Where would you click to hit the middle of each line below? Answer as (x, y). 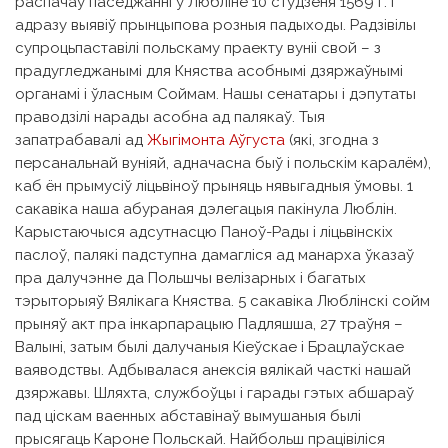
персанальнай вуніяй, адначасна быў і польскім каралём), (223, 162)
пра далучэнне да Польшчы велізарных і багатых (190, 277)
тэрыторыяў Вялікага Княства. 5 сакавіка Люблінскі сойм (222, 300)
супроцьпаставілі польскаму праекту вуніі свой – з (198, 47)
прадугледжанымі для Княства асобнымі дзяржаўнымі (209, 70)
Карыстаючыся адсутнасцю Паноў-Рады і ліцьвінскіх (204, 231)
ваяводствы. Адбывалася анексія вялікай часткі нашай (213, 369)
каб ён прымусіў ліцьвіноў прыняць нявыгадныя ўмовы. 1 (214, 185)
